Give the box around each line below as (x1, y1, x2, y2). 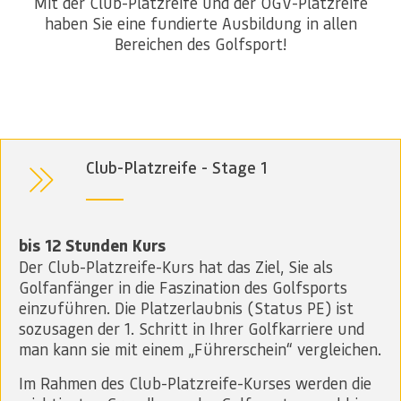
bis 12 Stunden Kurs (19, 235, 166, 257)
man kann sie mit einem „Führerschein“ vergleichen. (19, 338, 381, 360)
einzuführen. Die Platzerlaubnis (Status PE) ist (19, 297, 354, 319)
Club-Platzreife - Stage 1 (86, 156, 268, 178)
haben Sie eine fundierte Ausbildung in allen (44, 13, 357, 34)
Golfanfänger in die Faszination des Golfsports (19, 277, 347, 298)
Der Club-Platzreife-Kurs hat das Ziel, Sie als (19, 256, 333, 277)
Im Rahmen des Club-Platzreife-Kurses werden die (19, 371, 371, 393)
